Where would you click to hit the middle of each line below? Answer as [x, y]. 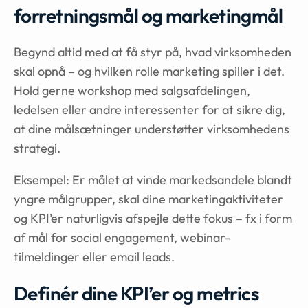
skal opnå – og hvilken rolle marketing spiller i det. [149, 71]
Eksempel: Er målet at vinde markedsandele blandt [153, 180]
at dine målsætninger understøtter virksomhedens [152, 129]
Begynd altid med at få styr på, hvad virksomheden [153, 52]
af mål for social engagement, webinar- [122, 238]
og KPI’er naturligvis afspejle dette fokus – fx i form [153, 218]
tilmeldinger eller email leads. [94, 257]
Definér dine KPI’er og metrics [136, 293]
